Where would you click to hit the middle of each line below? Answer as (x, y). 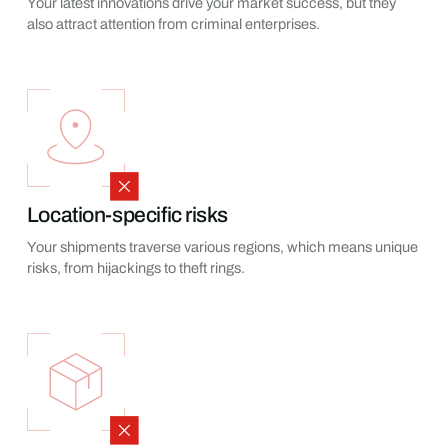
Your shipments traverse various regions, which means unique (222, 246)
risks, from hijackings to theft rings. (135, 267)
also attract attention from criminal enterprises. (173, 23)
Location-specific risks (127, 215)
